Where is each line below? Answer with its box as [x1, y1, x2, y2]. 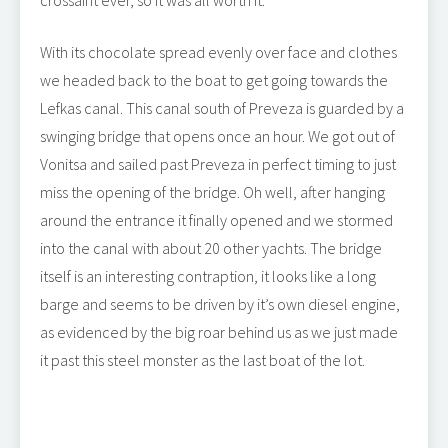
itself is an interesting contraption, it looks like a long [40, 266, 376, 286]
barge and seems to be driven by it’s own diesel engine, [40, 294, 400, 314]
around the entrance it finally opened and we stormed [40, 210, 393, 230]
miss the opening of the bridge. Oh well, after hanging [40, 182, 385, 202]
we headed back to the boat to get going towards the [40, 70, 388, 90]
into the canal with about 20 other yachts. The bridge [40, 238, 382, 258]
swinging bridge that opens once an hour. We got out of [40, 126, 395, 146]
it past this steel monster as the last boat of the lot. [40, 350, 368, 370]
